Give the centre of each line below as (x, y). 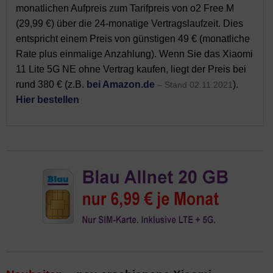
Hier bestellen (48, 100)
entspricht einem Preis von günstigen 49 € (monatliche (133, 39)
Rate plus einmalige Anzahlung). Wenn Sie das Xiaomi (134, 54)
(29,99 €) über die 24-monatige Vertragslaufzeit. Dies (129, 23)
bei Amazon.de (121, 84)
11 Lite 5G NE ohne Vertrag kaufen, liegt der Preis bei (131, 69)
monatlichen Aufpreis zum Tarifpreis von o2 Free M (125, 8)
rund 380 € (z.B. (51, 84)
